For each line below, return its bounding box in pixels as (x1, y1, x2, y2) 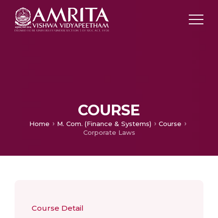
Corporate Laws (83, 128, 135, 136)
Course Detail (32, 203, 84, 213)
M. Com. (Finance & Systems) (57, 120, 151, 128)
